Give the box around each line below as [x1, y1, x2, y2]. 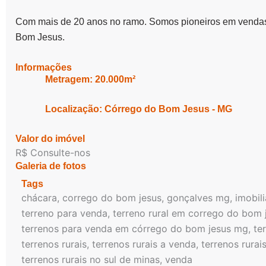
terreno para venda [21, 207, 107, 219]
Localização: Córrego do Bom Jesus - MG [45, 104, 232, 114]
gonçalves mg [167, 192, 230, 204]
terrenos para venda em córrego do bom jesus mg [21, 223, 248, 235]
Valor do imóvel [15, 134, 85, 144]
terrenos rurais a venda [92, 238, 196, 250]
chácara [21, 192, 57, 204]
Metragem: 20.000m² [45, 74, 135, 84]
